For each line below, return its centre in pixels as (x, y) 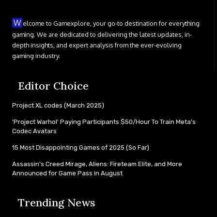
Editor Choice (53, 85)
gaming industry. (36, 55)
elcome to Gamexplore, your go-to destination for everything (111, 23)
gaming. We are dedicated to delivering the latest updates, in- (102, 34)
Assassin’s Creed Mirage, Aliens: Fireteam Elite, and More (97, 164)
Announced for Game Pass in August (67, 173)
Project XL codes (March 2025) (58, 105)
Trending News (56, 202)
